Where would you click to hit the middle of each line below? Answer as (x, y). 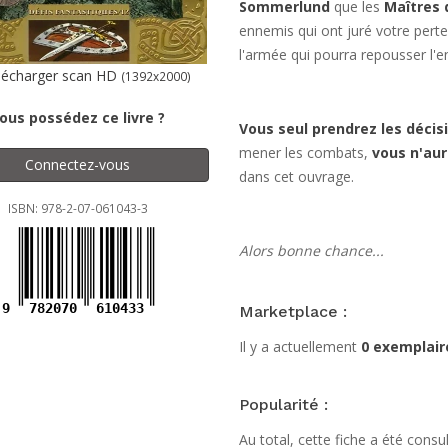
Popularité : (283, 404)
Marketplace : (292, 311)
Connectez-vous (78, 164)
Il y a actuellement (299, 346)
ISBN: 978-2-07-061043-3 (77, 208)
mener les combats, (305, 152)
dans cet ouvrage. (296, 176)
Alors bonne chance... (311, 250)
